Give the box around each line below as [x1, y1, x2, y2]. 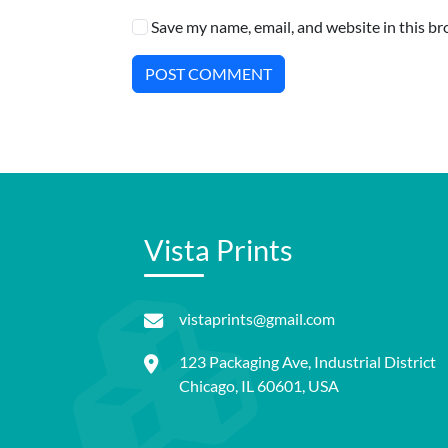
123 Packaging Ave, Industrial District [179, 351, 436, 371]
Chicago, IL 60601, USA [179, 375, 339, 395]
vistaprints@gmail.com [179, 308, 335, 328]
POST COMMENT [145, 63, 272, 83]
